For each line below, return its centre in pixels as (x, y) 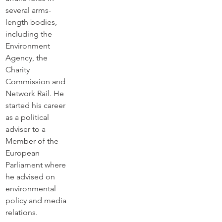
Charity (19, 70)
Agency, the (28, 58)
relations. (22, 213)
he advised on (31, 177)
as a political (28, 117)
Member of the (33, 141)
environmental (32, 189)
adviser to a (27, 129)
